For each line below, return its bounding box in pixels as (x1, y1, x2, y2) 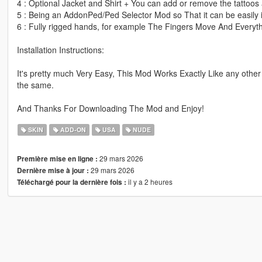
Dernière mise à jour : (16, 166, 89, 176)
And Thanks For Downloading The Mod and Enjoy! (16, 102, 204, 115)
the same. (16, 79, 54, 91)
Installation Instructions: (16, 44, 104, 56)
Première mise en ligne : (16, 154, 98, 164)
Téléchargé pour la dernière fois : (16, 177, 126, 188)
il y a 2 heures (126, 177, 173, 187)
